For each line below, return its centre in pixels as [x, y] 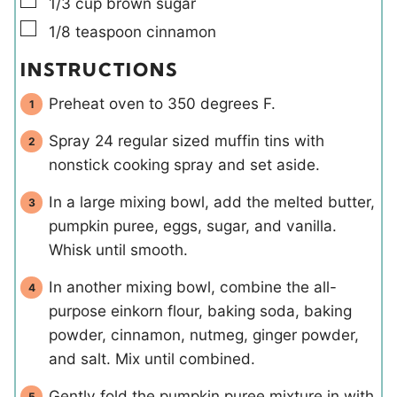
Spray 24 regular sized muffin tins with [187, 141]
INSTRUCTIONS [99, 69]
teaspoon [109, 31]
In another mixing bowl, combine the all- [193, 287]
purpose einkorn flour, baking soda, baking [200, 311]
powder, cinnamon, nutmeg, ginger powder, [204, 335]
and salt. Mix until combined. [152, 359]
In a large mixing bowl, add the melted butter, [212, 202]
